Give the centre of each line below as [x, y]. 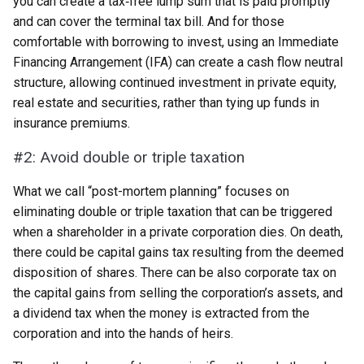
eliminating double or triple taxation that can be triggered [173, 212]
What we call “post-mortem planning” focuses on [151, 191]
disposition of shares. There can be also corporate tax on [175, 273]
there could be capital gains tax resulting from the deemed [178, 252]
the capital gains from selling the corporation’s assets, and [178, 293]
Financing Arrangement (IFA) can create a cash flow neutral [178, 62]
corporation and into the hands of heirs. [123, 334]
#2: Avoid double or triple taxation [129, 157]
